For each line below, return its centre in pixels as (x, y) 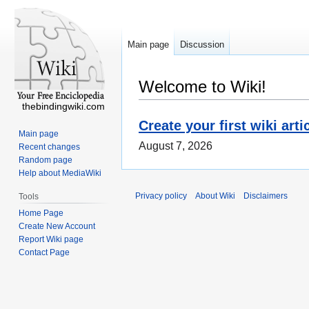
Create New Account (57, 226)
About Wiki (215, 196)
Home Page (41, 213)
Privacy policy (161, 196)
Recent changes (50, 147)
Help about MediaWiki (60, 173)
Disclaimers (266, 196)
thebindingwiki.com (63, 106)
